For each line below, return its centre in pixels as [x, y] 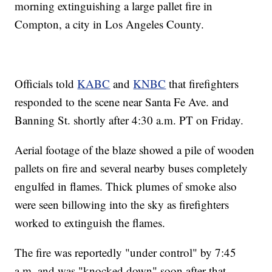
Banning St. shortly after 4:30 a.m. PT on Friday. [129, 120]
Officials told [46, 84]
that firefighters [202, 84]
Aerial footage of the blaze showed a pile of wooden [135, 150]
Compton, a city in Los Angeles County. [110, 24]
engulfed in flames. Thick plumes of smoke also [126, 186]
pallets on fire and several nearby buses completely [131, 168]
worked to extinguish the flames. [90, 223]
